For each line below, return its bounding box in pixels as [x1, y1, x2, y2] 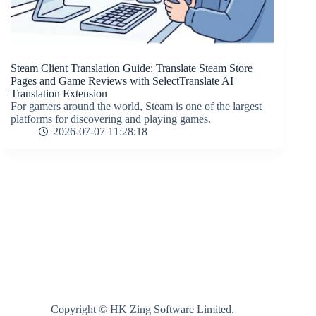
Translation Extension [11, 87, 107, 100]
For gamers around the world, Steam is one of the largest [11, 100, 262, 113]
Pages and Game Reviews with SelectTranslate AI [11, 75, 233, 87]
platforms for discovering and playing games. [11, 113, 211, 126]
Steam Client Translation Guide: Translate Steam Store [11, 62, 253, 75]
